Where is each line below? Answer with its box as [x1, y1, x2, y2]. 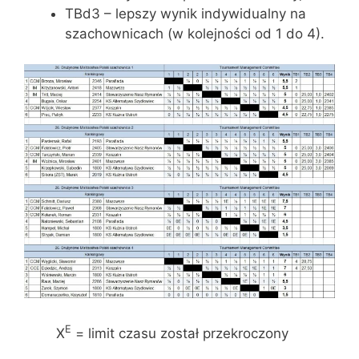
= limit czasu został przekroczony [71, 325, 288, 342]
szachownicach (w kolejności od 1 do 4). [65, 25, 325, 42]
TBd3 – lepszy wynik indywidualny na [65, 5, 306, 22]
